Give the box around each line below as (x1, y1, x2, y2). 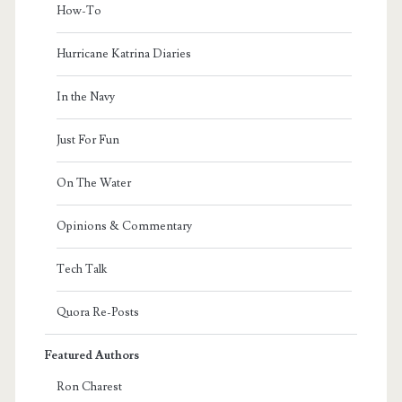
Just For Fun (56, 133, 119, 148)
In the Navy (56, 90, 115, 105)
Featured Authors (44, 348, 139, 363)
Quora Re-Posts (56, 305, 139, 320)
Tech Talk (56, 262, 107, 277)
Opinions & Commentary (56, 219, 192, 234)
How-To (56, 4, 101, 19)
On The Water (56, 176, 131, 191)
